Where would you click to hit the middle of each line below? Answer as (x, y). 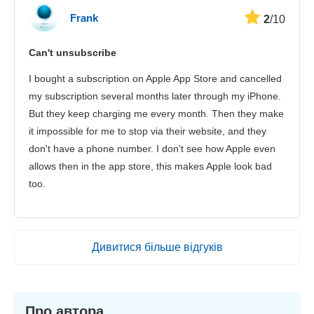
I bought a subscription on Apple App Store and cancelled (155, 79)
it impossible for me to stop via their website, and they (148, 131)
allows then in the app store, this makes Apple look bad (150, 166)
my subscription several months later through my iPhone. (155, 96)
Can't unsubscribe (73, 53)
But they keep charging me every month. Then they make (156, 114)
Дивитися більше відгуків (157, 247)
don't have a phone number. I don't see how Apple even (152, 149)
